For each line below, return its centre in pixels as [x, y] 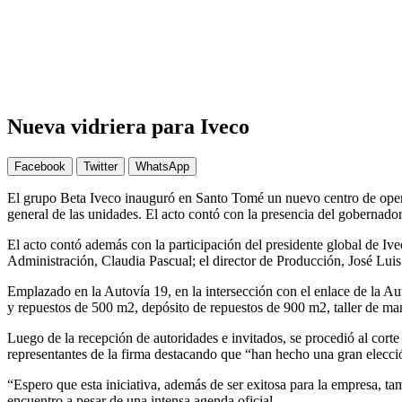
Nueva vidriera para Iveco [128, 126]
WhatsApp [162, 166]
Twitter [100, 166]
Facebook [40, 166]
